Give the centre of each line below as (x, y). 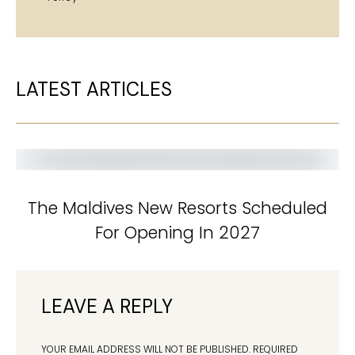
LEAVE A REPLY (107, 306)
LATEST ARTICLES (94, 89)
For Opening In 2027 (177, 232)
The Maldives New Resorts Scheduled (177, 208)
